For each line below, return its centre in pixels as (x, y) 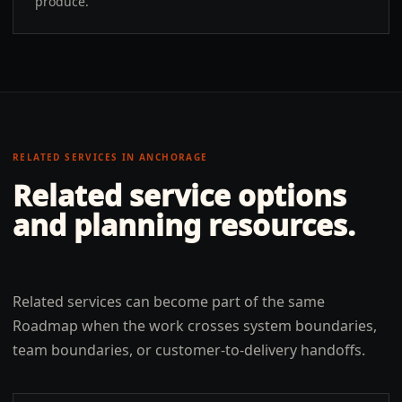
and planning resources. (184, 225)
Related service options (179, 195)
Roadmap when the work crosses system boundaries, (195, 326)
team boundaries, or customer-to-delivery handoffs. (189, 350)
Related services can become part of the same (169, 301)
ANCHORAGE (174, 157)
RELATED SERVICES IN (76, 157)
